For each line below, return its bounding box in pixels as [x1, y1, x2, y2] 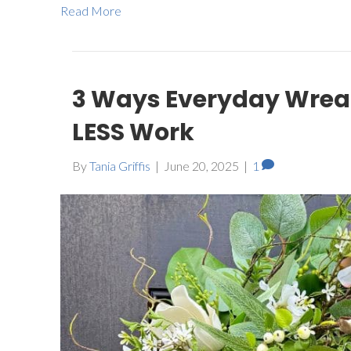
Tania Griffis [89, 158, 150, 174]
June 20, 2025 [164, 158, 239, 174]
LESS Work [72, 116, 199, 150]
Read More [60, 3, 121, 19]
